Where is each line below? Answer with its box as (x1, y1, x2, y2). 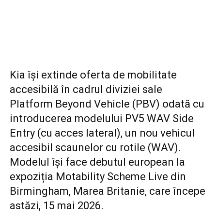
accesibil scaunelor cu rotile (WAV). (10, 141, 181, 154)
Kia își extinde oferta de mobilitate (10, 68, 177, 81)
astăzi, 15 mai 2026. (10, 199, 104, 212)
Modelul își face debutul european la (10, 155, 185, 168)
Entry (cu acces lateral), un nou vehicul (10, 126, 195, 139)
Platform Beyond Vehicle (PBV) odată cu (10, 97, 204, 110)
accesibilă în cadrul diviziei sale (10, 83, 162, 95)
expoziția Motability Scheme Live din (10, 170, 186, 183)
